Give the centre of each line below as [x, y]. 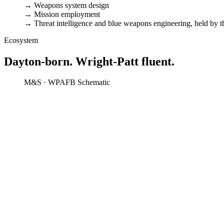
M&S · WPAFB [50, 82]
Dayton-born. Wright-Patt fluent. [89, 61]
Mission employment [66, 14]
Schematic [94, 82]
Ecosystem [21, 40]
